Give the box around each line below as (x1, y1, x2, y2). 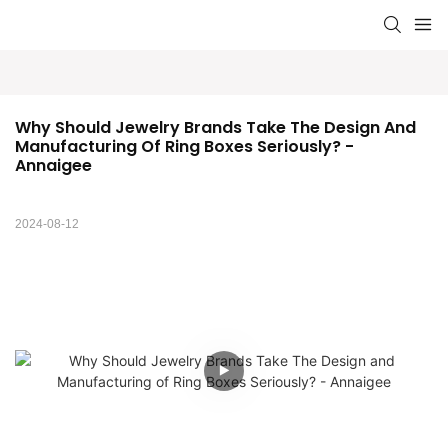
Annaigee (15, 154, 92, 178)
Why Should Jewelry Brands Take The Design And (15, 116, 416, 140)
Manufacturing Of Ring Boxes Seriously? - (15, 135, 354, 159)
